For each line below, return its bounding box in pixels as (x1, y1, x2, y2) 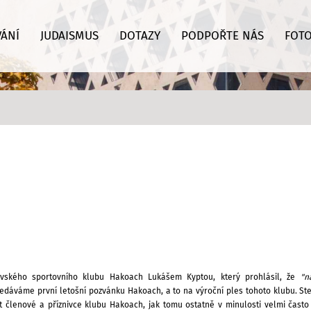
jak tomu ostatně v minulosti (148, 301, 264, 310)
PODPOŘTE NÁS (180, 30, 264, 42)
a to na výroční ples (165, 287, 246, 296)
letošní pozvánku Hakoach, (60, 287, 166, 296)
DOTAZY (119, 30, 160, 42)
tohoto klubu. (245, 287, 300, 296)
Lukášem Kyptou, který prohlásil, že (148, 273, 301, 282)
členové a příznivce (5, 301, 85, 310)
